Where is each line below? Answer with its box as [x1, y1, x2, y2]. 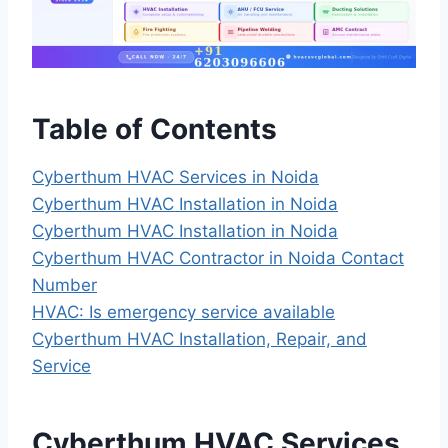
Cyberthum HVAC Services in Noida [32, 166, 319, 187]
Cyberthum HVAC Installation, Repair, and [32, 328, 367, 349]
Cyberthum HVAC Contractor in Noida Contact [32, 247, 404, 268]
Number [32, 274, 97, 295]
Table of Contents [32, 111, 277, 146]
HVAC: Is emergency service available [32, 301, 335, 322]
